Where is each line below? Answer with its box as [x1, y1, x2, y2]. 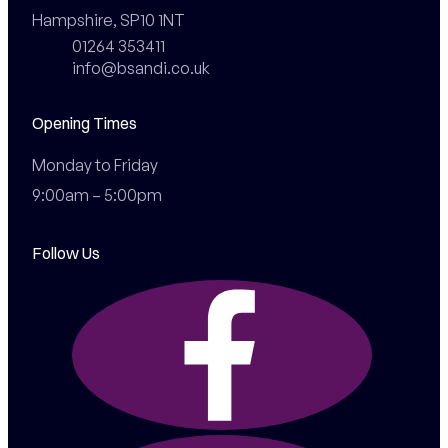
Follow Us [31, 243, 100, 264]
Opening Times [31, 112, 137, 133]
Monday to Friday [31, 154, 158, 175]
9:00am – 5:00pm [31, 184, 162, 205]
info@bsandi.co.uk [71, 57, 210, 78]
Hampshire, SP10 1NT [31, 9, 185, 30]
